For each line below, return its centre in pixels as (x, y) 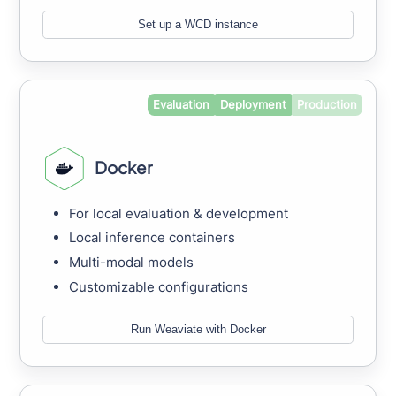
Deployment (253, 104)
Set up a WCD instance (198, 25)
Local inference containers (152, 238)
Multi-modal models (132, 263)
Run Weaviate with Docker (198, 330)
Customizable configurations (159, 286)
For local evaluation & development (179, 213)
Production (327, 104)
